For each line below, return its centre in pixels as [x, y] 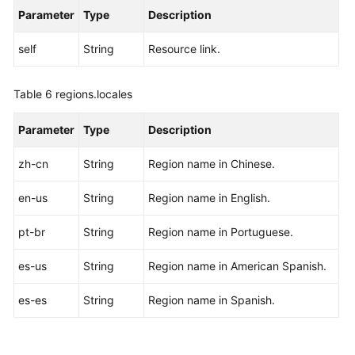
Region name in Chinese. [212, 164]
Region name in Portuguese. [221, 232]
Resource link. [184, 49]
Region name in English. [209, 198]
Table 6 [34, 94]
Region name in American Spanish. [237, 266]
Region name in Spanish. [212, 300]
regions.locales [94, 94]
